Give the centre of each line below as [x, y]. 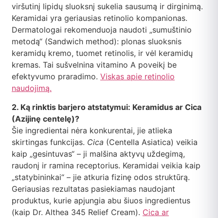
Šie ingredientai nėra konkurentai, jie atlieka [92, 130]
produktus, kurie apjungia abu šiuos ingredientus [101, 200]
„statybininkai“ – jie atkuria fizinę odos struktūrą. [101, 177]
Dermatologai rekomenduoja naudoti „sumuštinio [102, 30]
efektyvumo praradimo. [56, 77]
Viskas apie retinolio [137, 77]
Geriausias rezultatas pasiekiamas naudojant [93, 189]
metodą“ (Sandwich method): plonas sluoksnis [97, 42]
